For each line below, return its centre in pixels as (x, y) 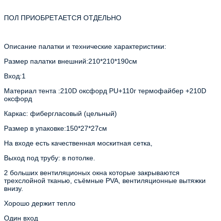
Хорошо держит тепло (40, 203)
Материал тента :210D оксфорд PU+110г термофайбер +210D (105, 91)
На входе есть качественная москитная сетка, (78, 143)
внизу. (14, 188)
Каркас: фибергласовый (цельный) (60, 113)
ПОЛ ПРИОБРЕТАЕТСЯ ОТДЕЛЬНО (63, 18)
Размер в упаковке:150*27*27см (55, 128)
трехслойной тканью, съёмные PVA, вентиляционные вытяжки (105, 180)
